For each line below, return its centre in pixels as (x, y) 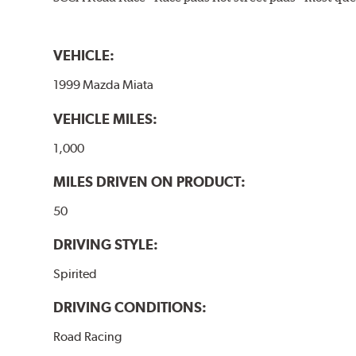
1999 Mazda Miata (104, 85)
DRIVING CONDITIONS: (130, 307)
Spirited (75, 273)
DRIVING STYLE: (106, 244)
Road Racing (88, 336)
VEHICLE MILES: (106, 118)
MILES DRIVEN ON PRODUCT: (150, 181)
